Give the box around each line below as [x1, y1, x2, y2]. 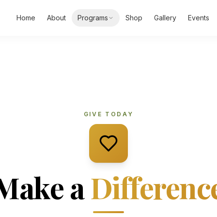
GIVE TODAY [83, 110, 134, 118]
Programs [77, 14, 108, 22]
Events [187, 14, 209, 22]
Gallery [154, 14, 176, 22]
